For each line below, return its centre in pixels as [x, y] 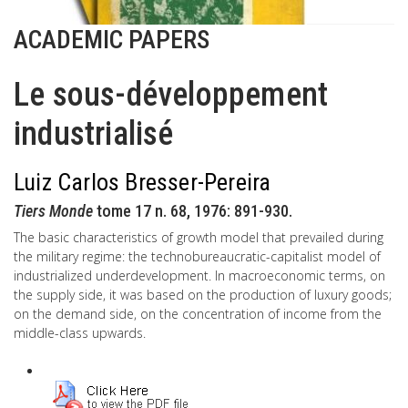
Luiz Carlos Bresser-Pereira [143, 182]
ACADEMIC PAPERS [112, 40]
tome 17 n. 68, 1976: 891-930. [193, 211]
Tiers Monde [53, 211]
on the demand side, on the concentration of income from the [198, 314]
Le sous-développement [171, 95]
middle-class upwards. [80, 333]
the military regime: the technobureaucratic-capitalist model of [197, 256]
